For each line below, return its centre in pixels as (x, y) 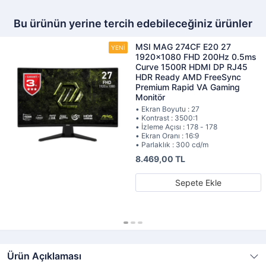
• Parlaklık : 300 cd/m (172, 145)
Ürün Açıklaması (44, 256)
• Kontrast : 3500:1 (167, 118)
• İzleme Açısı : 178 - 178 (176, 127)
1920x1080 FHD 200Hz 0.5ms (196, 57)
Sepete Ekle (198, 183)
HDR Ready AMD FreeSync (188, 77)
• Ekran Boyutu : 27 (167, 109)
